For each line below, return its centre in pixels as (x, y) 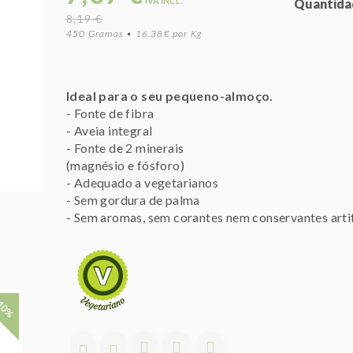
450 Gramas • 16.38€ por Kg (134, 33)
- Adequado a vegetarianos (142, 182)
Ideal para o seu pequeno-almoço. (170, 96)
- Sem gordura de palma (133, 200)
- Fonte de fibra (110, 113)
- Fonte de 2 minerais (125, 148)
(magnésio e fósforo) (125, 165)
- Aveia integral (110, 130)
